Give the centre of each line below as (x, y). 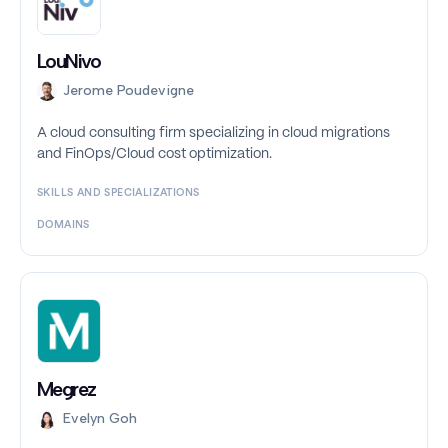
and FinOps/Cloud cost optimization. (154, 154)
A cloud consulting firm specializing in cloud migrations (213, 133)
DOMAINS (63, 225)
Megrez (66, 389)
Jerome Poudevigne (128, 91)
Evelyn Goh (100, 419)
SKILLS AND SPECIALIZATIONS (118, 193)
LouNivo (69, 61)
